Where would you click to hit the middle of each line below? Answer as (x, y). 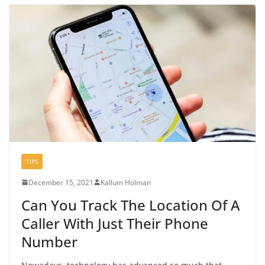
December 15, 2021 (61, 182)
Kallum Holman (126, 182)
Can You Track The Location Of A (131, 205)
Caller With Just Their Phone (115, 223)
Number (49, 241)
